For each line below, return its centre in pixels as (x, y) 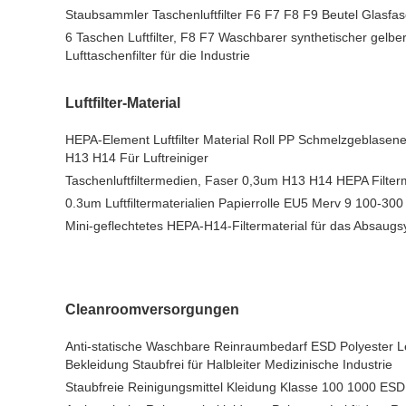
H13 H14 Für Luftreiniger (137, 158)
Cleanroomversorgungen (152, 309)
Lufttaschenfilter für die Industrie (158, 55)
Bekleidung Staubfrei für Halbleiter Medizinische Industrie (229, 364)
